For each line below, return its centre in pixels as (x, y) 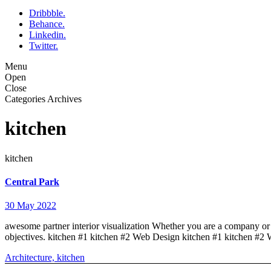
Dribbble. (47, 13)
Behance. (47, 24)
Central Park (32, 182)
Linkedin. (47, 35)
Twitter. (44, 46)
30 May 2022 (31, 206)
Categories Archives (43, 99)
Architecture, (31, 258)
